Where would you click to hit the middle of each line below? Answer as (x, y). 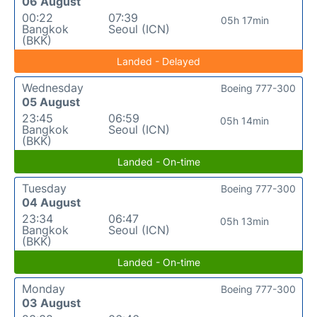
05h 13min (245, 221)
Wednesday (53, 87)
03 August (51, 302)
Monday (44, 288)
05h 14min (245, 120)
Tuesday (44, 188)
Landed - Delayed (158, 61)
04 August (51, 202)
